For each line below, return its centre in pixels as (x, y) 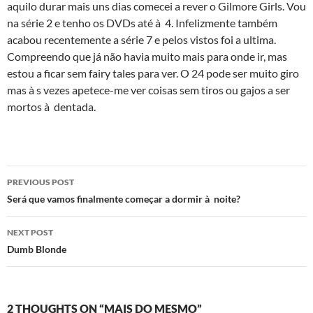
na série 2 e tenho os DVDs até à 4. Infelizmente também (142, 23)
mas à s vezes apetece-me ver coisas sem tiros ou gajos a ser (148, 90)
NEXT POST (30, 232)
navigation (50, 201)
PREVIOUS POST (41, 182)
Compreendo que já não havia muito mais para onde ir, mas (147, 56)
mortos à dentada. (51, 107)
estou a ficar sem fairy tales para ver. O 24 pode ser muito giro (153, 73)
